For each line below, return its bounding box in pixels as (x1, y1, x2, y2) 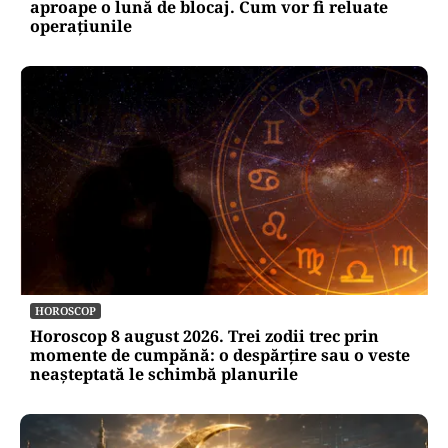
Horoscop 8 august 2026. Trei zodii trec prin (30, 325, 379, 348)
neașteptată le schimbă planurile (30, 363, 298, 386)
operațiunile (30, 15, 132, 37)
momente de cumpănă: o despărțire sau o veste (30, 344, 410, 367)
